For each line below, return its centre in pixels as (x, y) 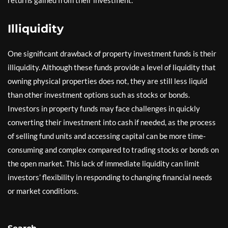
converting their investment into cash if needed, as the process (112, 122)
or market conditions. (43, 191)
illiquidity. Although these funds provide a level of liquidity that (112, 67)
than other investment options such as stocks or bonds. (99, 94)
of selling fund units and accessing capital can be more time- (107, 136)
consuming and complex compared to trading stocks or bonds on (113, 149)
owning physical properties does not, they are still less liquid (107, 81)
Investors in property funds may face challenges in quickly (104, 108)
